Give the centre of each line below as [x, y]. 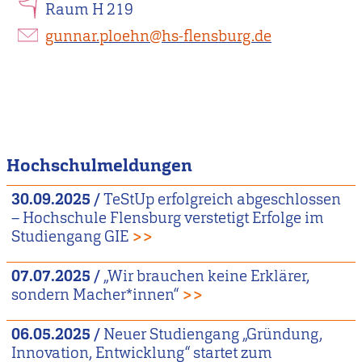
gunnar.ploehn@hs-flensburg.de [158, 36]
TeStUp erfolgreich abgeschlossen [222, 200]
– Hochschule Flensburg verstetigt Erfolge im [167, 218]
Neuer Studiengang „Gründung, [213, 335]
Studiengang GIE [69, 237]
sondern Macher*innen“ [95, 295]
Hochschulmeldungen [99, 165]
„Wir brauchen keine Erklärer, [206, 276]
